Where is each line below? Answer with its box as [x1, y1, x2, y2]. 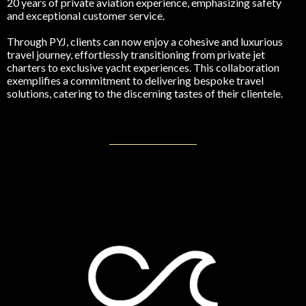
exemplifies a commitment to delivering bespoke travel [7, 74, 264, 87]
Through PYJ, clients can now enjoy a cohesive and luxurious [7, 35, 283, 48]
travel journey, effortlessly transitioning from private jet [7, 48, 265, 61]
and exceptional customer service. [7, 9, 165, 23]
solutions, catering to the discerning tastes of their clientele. [7, 87, 283, 100]
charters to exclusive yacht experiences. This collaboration [7, 61, 279, 74]
